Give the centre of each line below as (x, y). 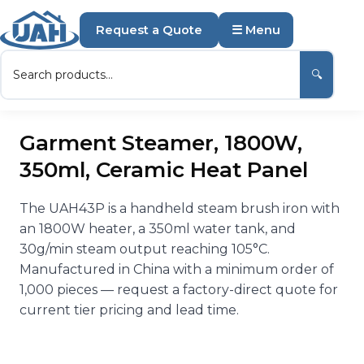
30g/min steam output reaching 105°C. (145, 249)
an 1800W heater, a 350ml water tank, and (158, 229)
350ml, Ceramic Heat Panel (164, 170)
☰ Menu (256, 30)
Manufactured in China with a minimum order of (177, 270)
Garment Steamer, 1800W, (161, 143)
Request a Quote (149, 30)
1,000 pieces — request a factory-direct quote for (179, 290)
